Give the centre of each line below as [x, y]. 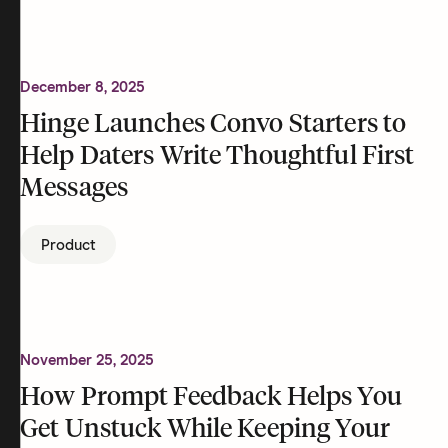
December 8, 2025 [82, 87]
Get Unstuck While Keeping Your [205, 430]
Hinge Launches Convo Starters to [213, 125]
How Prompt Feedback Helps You [211, 398]
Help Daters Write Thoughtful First [217, 157]
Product [68, 245]
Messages [74, 189]
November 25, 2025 [87, 360]
